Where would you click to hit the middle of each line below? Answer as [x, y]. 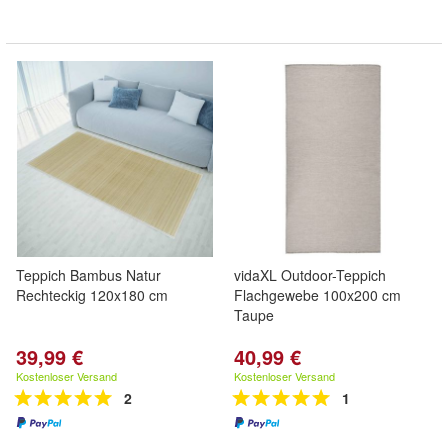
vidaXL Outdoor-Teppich [310, 275]
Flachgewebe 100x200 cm [317, 295]
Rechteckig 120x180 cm [92, 295]
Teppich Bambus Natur [88, 275]
